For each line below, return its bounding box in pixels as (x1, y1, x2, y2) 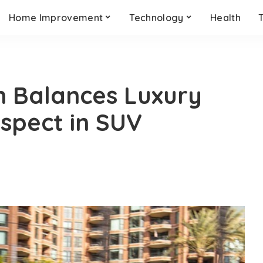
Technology (129, 12, 184, 23)
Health (210, 12, 241, 23)
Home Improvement (9, 12, 103, 23)
